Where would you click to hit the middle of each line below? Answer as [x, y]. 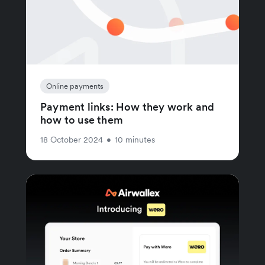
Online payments [75, 86]
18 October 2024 [72, 139]
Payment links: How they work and [127, 106]
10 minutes [135, 139]
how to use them [82, 119]
